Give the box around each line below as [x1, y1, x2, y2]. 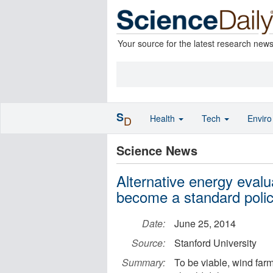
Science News [116, 141, 197, 159]
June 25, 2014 [174, 216, 236, 230]
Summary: [122, 255, 165, 269]
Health [150, 112, 177, 124]
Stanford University [174, 236, 257, 250]
